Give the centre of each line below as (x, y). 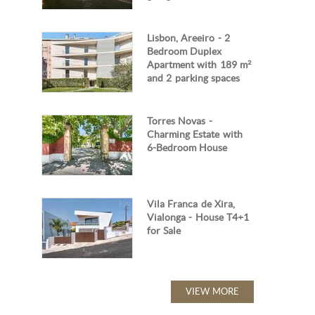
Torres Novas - (180, 121)
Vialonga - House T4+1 (198, 217)
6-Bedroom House (187, 148)
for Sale (164, 231)
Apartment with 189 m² (200, 65)
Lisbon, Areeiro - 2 (189, 38)
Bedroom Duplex (185, 51)
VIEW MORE (212, 291)
